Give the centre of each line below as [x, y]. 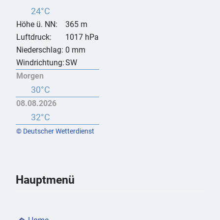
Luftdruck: [34, 37]
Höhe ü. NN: [37, 25]
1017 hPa [82, 37]
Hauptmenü [45, 180]
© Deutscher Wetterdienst [55, 131]
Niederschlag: [40, 50]
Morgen [30, 76]
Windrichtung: [40, 63]
